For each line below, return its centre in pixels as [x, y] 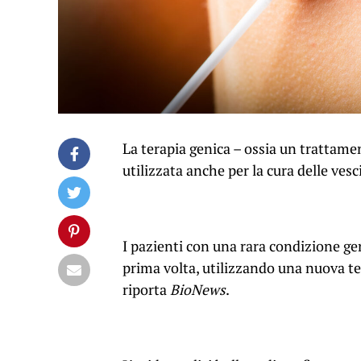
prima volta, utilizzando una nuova [235, 268]
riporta [146, 290]
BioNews [198, 290]
